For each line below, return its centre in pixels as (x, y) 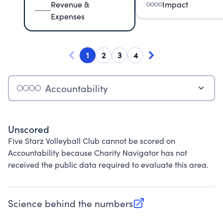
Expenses (68, 16)
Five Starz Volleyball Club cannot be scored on (92, 141)
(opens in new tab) (48, 208)
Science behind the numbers (70, 203)
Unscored (29, 129)
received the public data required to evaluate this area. (108, 165)
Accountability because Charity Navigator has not (98, 153)
